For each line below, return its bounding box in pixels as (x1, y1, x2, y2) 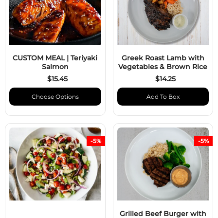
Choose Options (31, 92, 79, 100)
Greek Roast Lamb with (121, 53, 204, 62)
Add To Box (146, 92, 180, 100)
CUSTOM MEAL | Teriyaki (13, 53, 98, 62)
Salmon (41, 62, 69, 71)
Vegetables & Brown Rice (118, 62, 208, 71)
